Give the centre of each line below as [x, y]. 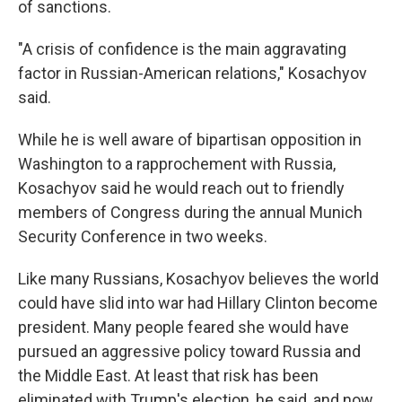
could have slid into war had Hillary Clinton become [198, 302]
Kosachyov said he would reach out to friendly [181, 188]
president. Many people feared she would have [184, 327]
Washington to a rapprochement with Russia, [177, 163]
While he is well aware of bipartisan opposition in [190, 139]
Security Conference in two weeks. [143, 236]
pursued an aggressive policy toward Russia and [189, 351]
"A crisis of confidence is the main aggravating [182, 48]
